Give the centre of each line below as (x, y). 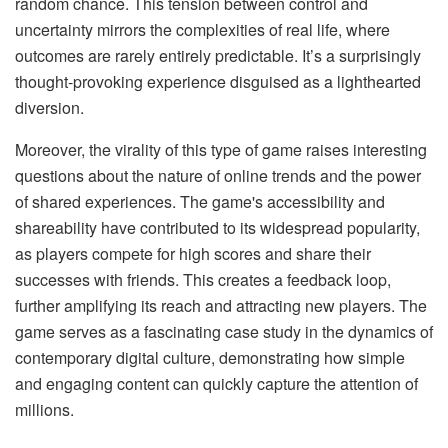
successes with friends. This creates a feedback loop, (203, 280)
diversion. (49, 108)
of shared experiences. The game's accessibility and (200, 202)
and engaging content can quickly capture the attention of (216, 384)
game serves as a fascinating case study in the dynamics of (224, 332)
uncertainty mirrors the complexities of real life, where (202, 30)
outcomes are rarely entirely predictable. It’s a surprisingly (218, 56)
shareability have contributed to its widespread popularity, (217, 228)
